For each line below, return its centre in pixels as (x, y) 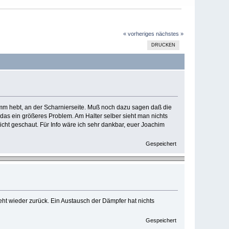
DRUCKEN (164, 45)
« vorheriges (139, 34)
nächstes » (169, 34)
